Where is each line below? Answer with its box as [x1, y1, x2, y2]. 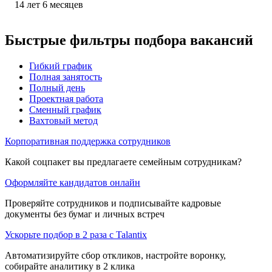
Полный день [29, 82, 85, 93]
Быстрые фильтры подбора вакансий [5, 32, 253, 48]
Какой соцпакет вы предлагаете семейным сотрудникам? [5, 156, 242, 167]
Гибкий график [29, 60, 92, 71]
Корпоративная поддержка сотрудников [5, 135, 171, 146]
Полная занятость [29, 71, 102, 82]
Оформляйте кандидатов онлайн [5, 177, 140, 188]
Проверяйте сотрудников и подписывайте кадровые [5, 197, 221, 208]
